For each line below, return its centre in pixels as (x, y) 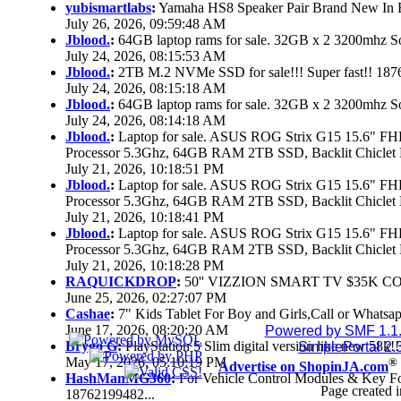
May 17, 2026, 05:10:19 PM (146, 363)
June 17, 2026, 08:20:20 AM (147, 330)
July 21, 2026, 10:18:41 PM (145, 218)
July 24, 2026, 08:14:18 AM (145, 121)
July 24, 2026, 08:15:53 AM (145, 56)
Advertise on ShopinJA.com (303, 367)
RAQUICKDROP (121, 282)
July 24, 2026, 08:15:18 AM (145, 89)
